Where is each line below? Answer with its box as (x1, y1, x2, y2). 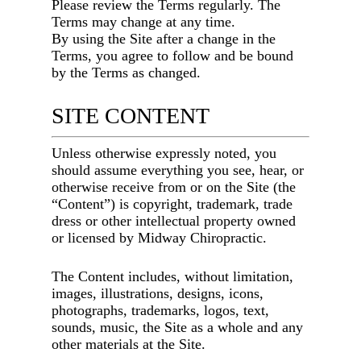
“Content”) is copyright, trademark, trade (52, 196, 293, 213)
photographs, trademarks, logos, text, (52, 302, 270, 319)
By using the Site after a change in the (52, 31, 276, 48)
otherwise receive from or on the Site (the (52, 179, 297, 196)
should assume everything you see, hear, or (52, 162, 305, 179)
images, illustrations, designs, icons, (52, 285, 264, 302)
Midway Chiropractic (138, 230, 263, 247)
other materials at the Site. (52, 336, 206, 353)
